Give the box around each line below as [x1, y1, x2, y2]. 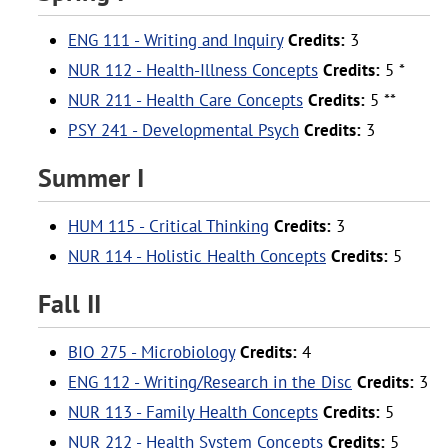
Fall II [38, 287, 101, 320]
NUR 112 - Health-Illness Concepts [68, 59, 318, 81]
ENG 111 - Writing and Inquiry [68, 29, 283, 51]
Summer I [38, 161, 144, 194]
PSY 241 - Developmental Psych [68, 119, 299, 141]
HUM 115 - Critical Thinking [68, 215, 269, 237]
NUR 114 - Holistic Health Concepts [68, 245, 326, 267]
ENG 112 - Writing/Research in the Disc [68, 371, 352, 393]
